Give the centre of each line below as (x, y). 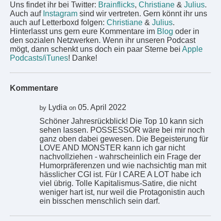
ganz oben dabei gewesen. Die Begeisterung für (124, 139)
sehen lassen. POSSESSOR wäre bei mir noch (122, 130)
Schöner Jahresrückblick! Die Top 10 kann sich (121, 121)
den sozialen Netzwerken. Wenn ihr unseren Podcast (103, 40)
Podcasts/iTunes (39, 58)
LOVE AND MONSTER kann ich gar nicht (112, 147)
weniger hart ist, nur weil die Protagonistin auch (122, 192)
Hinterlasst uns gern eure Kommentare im (83, 32)
